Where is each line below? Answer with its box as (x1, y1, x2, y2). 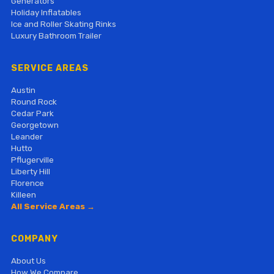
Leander (10, 131, 43, 141)
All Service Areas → (10, 201, 95, 211)
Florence (10, 178, 44, 188)
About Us (10, 256, 46, 265)
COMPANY (10, 234, 58, 244)
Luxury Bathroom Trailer (10, 31, 102, 40)
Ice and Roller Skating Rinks (10, 19, 116, 29)
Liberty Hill (10, 166, 50, 176)
